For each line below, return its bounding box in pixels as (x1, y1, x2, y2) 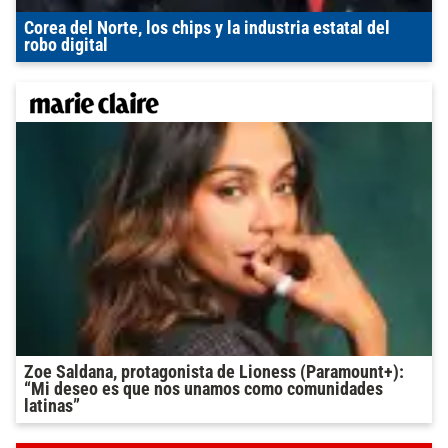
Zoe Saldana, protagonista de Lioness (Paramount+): (24, 361, 404, 382)
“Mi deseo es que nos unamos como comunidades (24, 378, 383, 399)
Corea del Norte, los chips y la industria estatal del (24, 17, 390, 38)
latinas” (24, 395, 80, 416)
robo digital (24, 34, 108, 55)
